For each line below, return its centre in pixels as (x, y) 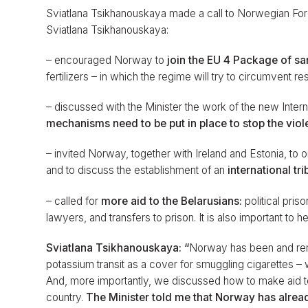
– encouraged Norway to (106, 60)
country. (66, 297)
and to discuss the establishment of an (137, 170)
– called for (74, 201)
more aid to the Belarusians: (173, 201)
